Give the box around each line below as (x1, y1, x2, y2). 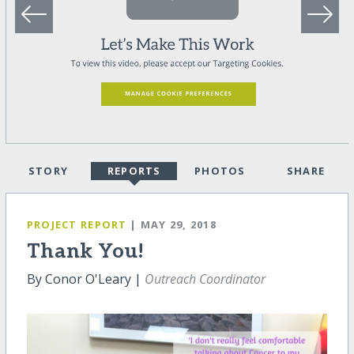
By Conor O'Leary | (26, 270, 145, 288)
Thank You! (26, 239, 145, 264)
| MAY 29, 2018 (130, 217, 217, 232)
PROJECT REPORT (26, 217, 127, 232)
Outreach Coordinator (144, 270, 265, 288)
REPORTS (107, 164, 161, 179)
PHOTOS (194, 164, 246, 179)
